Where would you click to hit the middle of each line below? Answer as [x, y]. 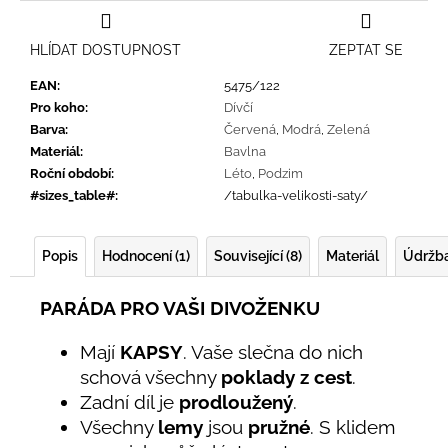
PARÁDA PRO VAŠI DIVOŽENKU [180, 308]
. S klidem [352, 426]
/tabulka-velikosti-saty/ [296, 196]
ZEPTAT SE [366, 50]
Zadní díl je [129, 401]
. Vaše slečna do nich [273, 351]
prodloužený [236, 401]
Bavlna [245, 152]
